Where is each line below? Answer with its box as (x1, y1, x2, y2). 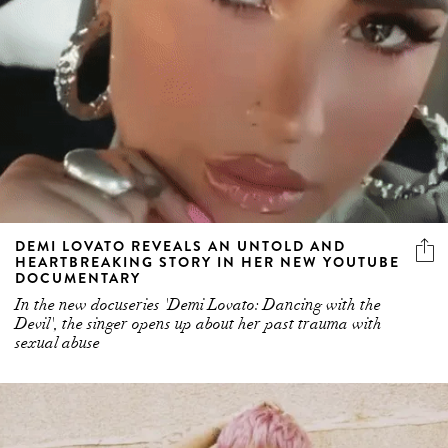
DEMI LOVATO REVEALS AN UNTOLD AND (15, 235, 346, 256)
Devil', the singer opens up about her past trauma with (15, 313, 382, 334)
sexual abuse (15, 332, 100, 353)
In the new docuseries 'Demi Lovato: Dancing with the (15, 294, 381, 315)
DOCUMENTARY (15, 267, 141, 288)
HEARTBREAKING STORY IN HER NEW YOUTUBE (15, 251, 400, 272)
